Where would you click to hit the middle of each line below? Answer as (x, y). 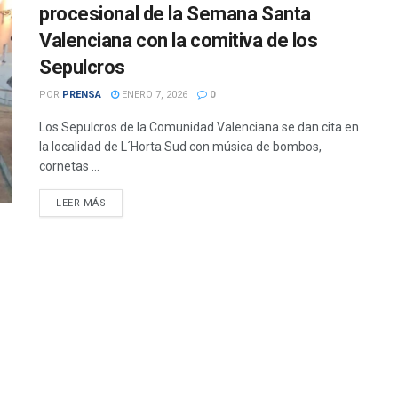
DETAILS (127, 202)
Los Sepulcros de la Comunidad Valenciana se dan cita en (199, 127)
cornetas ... (69, 166)
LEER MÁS (81, 203)
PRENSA (82, 95)
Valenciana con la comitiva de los (179, 40)
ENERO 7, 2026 (153, 95)
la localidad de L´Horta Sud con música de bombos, (180, 147)
